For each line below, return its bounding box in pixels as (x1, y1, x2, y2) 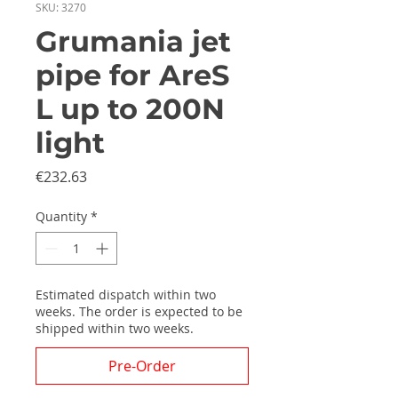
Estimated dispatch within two (36, 286, 216, 303)
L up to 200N (36, 92, 225, 126)
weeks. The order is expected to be (36, 303, 243, 320)
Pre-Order (108, 356, 176, 376)
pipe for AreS (36, 58, 229, 92)
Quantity (36, 208, 87, 225)
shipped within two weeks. (36, 320, 194, 337)
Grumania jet (36, 24, 231, 59)
